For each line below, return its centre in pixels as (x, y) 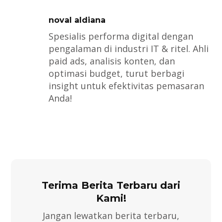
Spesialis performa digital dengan (121, 36)
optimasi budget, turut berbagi (116, 74)
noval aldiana (77, 20)
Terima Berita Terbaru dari (111, 186)
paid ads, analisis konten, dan (111, 61)
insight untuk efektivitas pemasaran (126, 86)
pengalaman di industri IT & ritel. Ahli (128, 49)
